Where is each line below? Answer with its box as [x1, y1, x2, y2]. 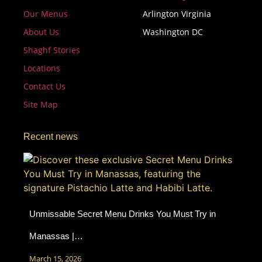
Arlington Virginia [143, 8, 211, 19]
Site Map [23, 98, 58, 110]
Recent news [23, 131, 78, 142]
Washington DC [143, 26, 203, 37]
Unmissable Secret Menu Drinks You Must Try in [29, 208, 216, 219]
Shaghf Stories [23, 44, 80, 56]
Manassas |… [29, 230, 83, 241]
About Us [23, 26, 59, 37]
